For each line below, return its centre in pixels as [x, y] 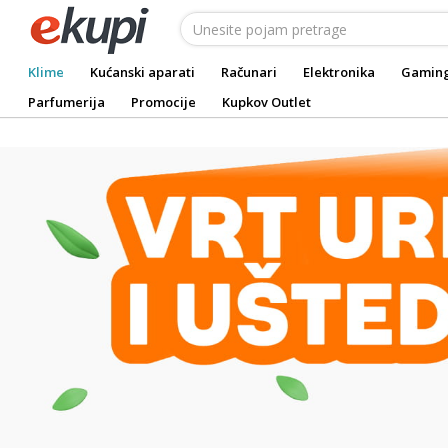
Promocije [163, 102]
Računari [249, 72]
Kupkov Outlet [266, 102]
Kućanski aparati [142, 72]
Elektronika [339, 72]
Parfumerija [66, 102]
